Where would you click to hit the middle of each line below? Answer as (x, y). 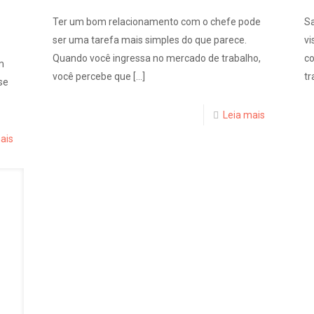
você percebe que (92, 77)
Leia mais (244, 115)
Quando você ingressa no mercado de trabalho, (157, 59)
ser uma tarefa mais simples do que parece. (150, 40)
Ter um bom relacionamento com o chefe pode (157, 22)
